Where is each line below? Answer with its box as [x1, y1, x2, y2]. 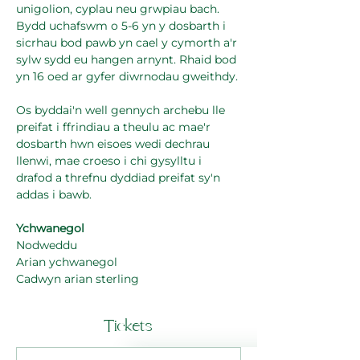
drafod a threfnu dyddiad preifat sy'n [16, 170, 223, 186]
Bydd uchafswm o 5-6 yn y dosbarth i [16, 18, 229, 34]
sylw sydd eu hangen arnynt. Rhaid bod [16, 52, 239, 67]
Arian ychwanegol [16, 255, 117, 270]
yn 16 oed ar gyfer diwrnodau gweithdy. [16, 69, 238, 84]
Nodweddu [16, 238, 77, 253]
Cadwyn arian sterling [16, 272, 139, 287]
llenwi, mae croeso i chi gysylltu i [16, 153, 205, 169]
